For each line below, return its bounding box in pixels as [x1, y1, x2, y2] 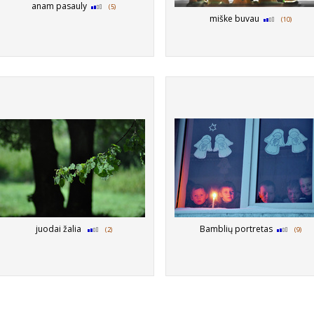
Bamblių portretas [195, 223, 277, 235]
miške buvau [205, 13, 264, 25]
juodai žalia [31, 223, 88, 235]
